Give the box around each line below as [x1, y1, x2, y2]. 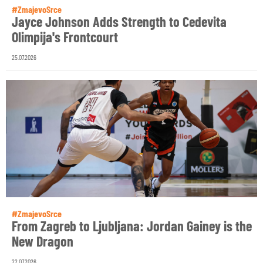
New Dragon [12, 232, 73, 249]
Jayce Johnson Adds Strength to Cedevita [12, 13, 227, 30]
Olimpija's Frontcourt [12, 28, 118, 45]
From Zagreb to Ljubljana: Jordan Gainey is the [12, 217, 252, 234]
